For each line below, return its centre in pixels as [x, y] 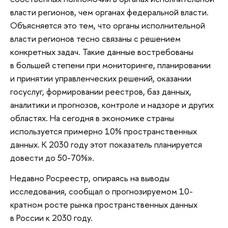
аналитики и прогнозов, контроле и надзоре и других [112, 105]
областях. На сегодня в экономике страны [92, 118]
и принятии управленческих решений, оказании [101, 78]
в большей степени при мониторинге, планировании [110, 65]
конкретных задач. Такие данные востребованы [102, 52]
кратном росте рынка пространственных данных [104, 204]
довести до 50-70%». [52, 158]
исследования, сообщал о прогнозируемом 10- [102, 191]
